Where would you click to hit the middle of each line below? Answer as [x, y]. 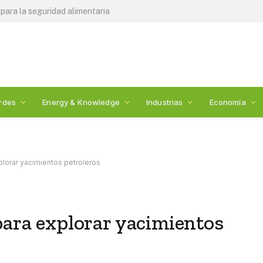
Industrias [164, 102]
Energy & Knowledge [81, 102]
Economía [227, 102]
